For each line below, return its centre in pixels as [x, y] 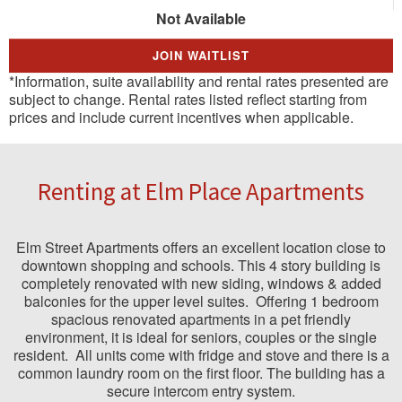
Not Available [201, 18]
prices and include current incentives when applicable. [181, 117]
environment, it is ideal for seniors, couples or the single [201, 337]
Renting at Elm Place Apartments [201, 191]
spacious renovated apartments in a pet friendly [201, 319]
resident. [40, 355]
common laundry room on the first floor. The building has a [201, 373]
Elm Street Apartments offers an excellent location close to [201, 247]
